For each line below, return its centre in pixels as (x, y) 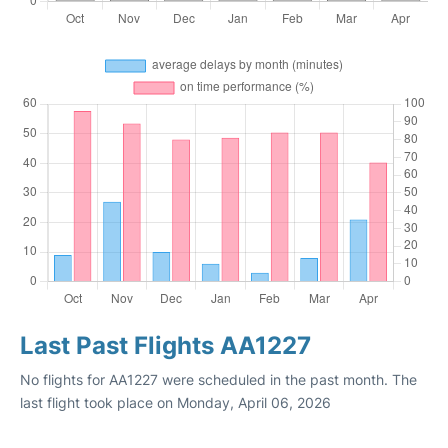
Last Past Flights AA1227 (165, 345)
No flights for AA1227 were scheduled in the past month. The (218, 379)
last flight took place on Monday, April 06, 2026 (175, 402)
